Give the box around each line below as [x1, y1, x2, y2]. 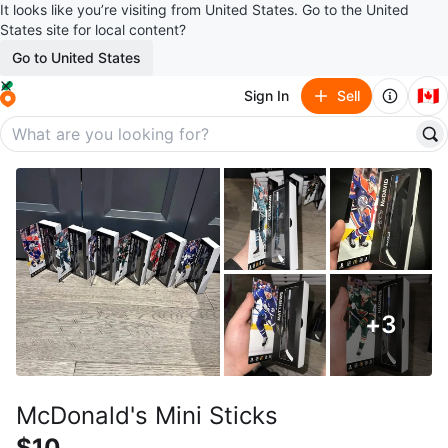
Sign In [244, 87, 289, 104]
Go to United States [12, 49, 141, 66]
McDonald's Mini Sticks [16, 401, 278, 430]
